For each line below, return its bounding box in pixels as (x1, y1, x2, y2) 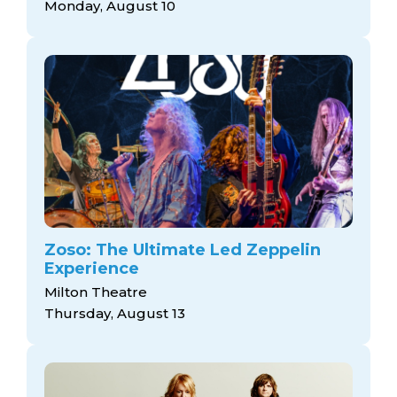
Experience (44, 258, 139, 278)
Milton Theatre (44, 284, 147, 301)
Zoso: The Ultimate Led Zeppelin (44, 239, 321, 260)
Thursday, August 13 (44, 305, 185, 323)
